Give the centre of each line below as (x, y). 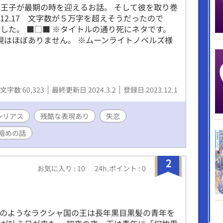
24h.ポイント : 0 (120, 168)
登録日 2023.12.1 (151, 89)
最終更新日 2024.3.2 (85, 89)
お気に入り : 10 (62, 168)
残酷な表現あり (65, 116)
